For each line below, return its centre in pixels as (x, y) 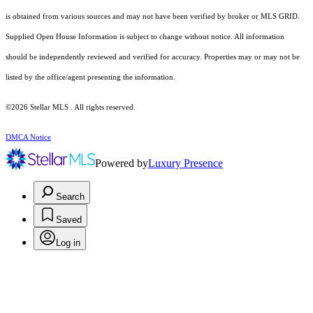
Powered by (122, 163)
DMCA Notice (28, 138)
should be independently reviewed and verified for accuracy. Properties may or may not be (153, 57)
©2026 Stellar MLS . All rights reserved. (71, 108)
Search (70, 197)
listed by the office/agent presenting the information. (90, 78)
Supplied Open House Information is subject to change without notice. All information (145, 37)
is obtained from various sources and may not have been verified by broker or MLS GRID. (153, 17)
